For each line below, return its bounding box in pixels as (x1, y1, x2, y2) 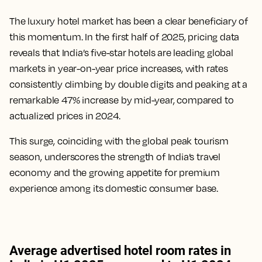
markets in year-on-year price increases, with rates (9, 63, 228, 74)
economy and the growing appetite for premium (9, 167, 220, 178)
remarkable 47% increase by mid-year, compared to (9, 94, 234, 106)
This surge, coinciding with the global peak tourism (9, 135, 229, 147)
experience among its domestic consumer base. (9, 182, 220, 194)
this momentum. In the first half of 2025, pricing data (9, 31, 240, 43)
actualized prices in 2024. (9, 110, 120, 122)
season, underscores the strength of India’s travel (9, 151, 221, 163)
